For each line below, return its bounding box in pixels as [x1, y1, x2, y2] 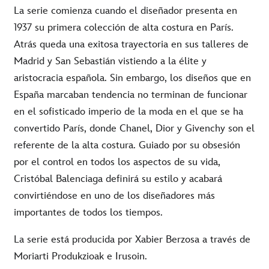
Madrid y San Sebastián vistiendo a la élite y [14, 55, 207, 67]
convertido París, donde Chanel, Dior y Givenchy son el [14, 122, 255, 134]
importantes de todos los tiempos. [14, 206, 163, 219]
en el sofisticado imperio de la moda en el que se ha [14, 105, 243, 118]
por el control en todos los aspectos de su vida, [14, 156, 220, 168]
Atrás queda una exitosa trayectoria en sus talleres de [14, 38, 249, 50]
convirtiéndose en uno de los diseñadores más [14, 189, 215, 202]
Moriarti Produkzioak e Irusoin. [14, 250, 147, 262]
